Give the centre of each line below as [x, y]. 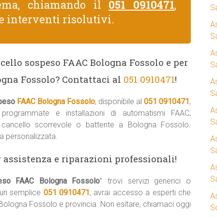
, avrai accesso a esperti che [140, 193]
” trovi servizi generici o [146, 181]
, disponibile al [119, 101]
